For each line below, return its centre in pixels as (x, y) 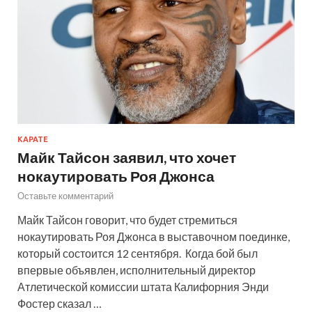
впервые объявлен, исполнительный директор (136, 270)
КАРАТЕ (33, 139)
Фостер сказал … (60, 303)
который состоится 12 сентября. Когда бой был (138, 253)
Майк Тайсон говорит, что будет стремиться (127, 219)
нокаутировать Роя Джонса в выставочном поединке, (154, 236)
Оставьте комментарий (65, 195)
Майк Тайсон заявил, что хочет (127, 157)
